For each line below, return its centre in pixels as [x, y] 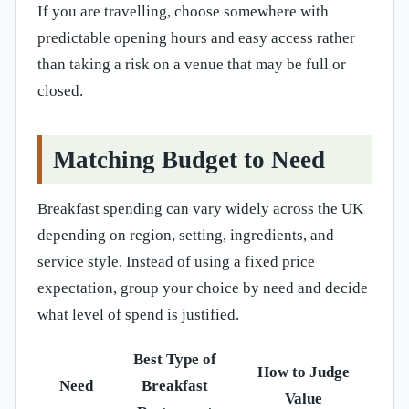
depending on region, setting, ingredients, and [186, 236]
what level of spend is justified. [138, 315]
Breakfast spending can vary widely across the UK [200, 209]
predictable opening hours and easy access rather [196, 38]
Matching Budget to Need [189, 160]
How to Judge [304, 372]
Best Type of [175, 360]
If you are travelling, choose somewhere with [183, 12]
